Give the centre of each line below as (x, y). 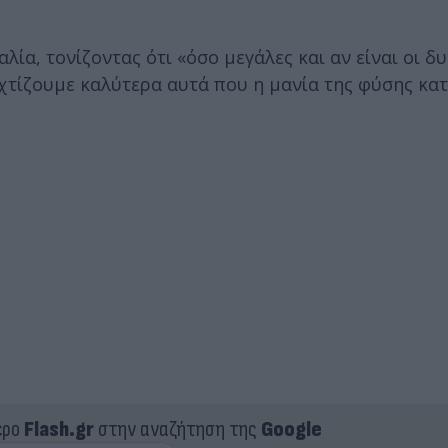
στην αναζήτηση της (177, 430)
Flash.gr (58, 430)
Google (291, 430)
